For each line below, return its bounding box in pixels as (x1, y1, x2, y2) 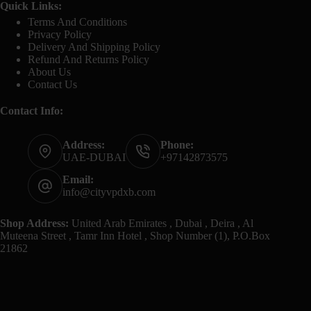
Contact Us (28, 78, 77, 90)
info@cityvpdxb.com (62, 186, 155, 198)
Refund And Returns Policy (28, 53, 149, 65)
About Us (28, 66, 71, 78)
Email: (62, 174, 94, 185)
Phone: (160, 139, 194, 151)
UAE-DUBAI (62, 151, 126, 163)
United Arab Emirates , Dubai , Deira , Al (69, 217, 253, 229)
